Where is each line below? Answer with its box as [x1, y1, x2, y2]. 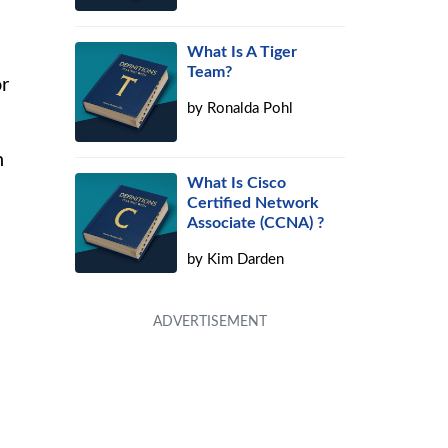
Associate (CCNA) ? [187, 215, 325, 231]
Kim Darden [207, 252, 285, 267]
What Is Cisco [187, 175, 287, 191]
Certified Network [187, 195, 320, 211]
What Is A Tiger [187, 44, 298, 60]
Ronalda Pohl [207, 101, 294, 116]
